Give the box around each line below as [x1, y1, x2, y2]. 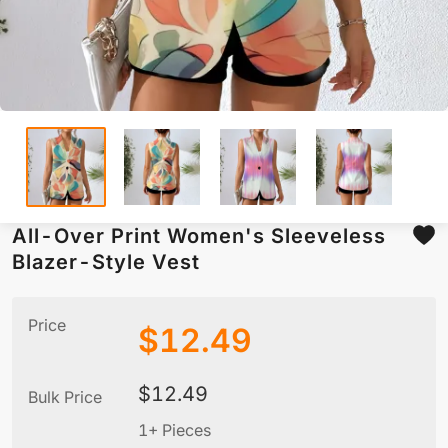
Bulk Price [28, 387, 102, 408]
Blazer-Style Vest [12, 250, 200, 275]
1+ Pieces [138, 420, 211, 441]
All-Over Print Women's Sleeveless [12, 224, 386, 249]
